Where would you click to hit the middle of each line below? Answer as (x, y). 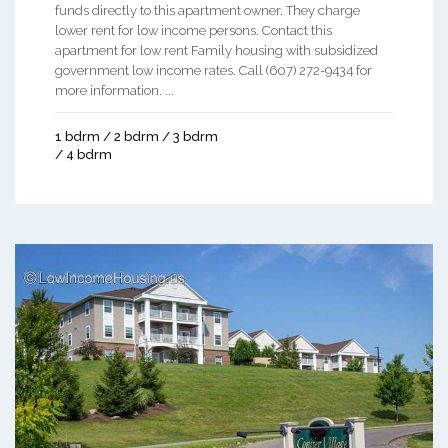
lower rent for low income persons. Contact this (193, 30)
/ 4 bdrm (83, 154)
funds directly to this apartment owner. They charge (207, 10)
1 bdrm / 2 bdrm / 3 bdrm (136, 136)
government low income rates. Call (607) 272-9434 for (213, 70)
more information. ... (114, 90)
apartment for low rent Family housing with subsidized (216, 50)
